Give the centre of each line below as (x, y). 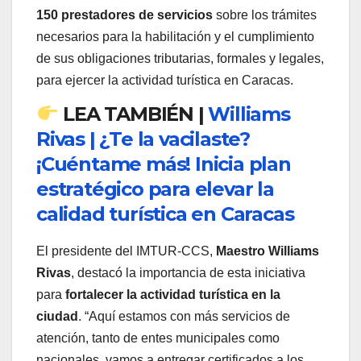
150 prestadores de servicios (124, 15)
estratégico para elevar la (155, 189)
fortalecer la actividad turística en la (173, 295)
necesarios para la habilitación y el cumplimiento (175, 36)
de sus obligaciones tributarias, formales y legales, (180, 58)
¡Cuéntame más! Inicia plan (164, 164)
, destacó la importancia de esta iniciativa (188, 273)
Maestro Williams (268, 251)
